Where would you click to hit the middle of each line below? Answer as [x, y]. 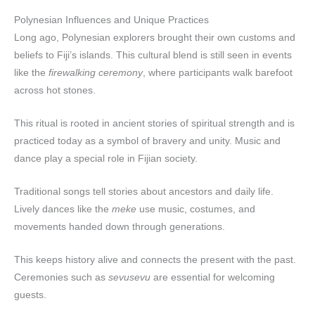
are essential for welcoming [213, 277]
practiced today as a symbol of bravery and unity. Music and [147, 141]
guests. [30, 295]
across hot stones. [55, 91]
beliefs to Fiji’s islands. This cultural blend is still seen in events [153, 56]
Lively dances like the [63, 209]
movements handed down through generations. [120, 226]
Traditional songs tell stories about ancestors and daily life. [144, 191]
